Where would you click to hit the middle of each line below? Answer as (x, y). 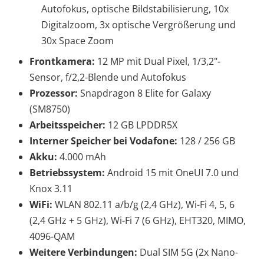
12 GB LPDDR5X (143, 125)
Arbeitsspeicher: (69, 125)
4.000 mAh (83, 156)
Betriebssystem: (68, 172)
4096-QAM (52, 236)
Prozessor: (55, 93)
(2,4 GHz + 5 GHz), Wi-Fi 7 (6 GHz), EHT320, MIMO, (138, 220)
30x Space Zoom (77, 40)
